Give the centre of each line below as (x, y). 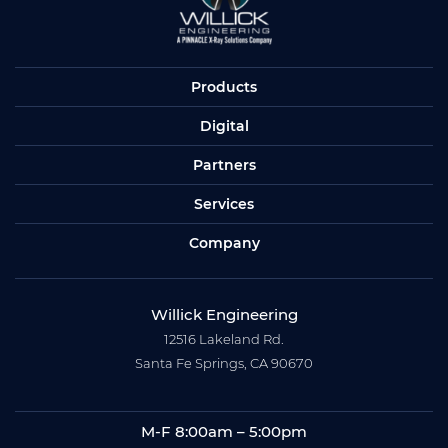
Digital (224, 126)
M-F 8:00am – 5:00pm (224, 432)
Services (224, 204)
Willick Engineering (224, 315)
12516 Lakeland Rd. (224, 339)
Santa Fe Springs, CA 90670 (224, 363)
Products (224, 87)
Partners (224, 165)
